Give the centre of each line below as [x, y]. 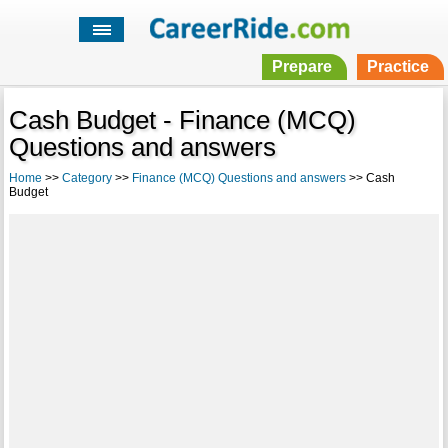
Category [86, 178]
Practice [397, 67]
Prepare [301, 67]
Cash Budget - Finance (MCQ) [182, 120]
